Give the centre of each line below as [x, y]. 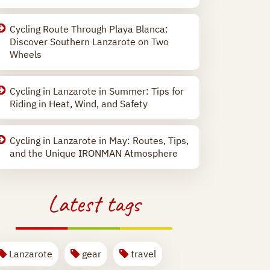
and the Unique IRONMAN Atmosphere [94, 153]
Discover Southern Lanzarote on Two [89, 42]
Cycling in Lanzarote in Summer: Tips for [97, 91]
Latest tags [94, 204]
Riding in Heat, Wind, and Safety [79, 104]
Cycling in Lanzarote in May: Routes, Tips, [99, 140]
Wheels [26, 54]
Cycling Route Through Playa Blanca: [89, 29]
